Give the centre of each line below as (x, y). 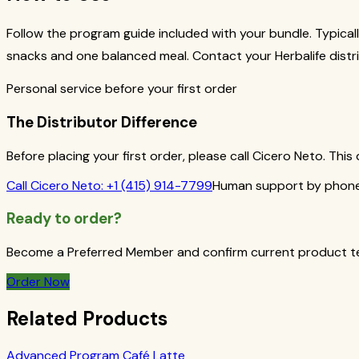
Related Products (87, 319)
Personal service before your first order (122, 89)
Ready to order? (64, 219)
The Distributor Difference (102, 123)
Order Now (38, 282)
